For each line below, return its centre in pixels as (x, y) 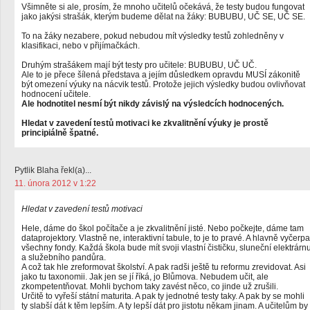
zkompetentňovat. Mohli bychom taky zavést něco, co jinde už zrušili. (150, 286)
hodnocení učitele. (56, 94)
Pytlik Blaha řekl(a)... (53, 170)
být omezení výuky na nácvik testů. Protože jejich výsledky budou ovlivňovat (163, 84)
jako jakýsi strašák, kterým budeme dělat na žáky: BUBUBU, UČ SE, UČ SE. (163, 17)
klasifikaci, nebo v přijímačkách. (81, 46)
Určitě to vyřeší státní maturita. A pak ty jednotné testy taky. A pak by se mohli (163, 296)
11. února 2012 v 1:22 (55, 183)
